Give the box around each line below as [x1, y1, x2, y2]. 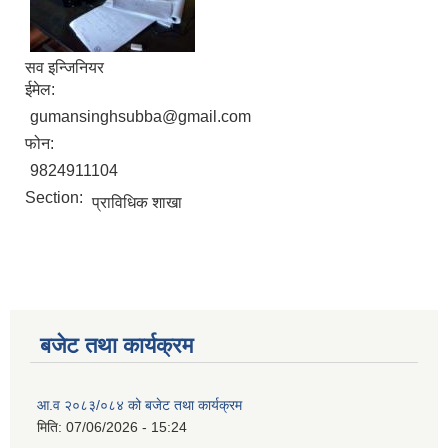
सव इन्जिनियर [25, 59, 104, 77]
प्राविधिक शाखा [92, 194, 182, 212]
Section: [25, 189, 87, 207]
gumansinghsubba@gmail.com [30, 108, 251, 126]
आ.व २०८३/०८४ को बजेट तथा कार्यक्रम [37, 397, 242, 414]
